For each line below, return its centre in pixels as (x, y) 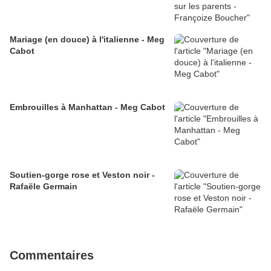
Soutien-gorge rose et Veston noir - (82, 175)
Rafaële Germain (44, 187)
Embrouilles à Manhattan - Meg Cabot (87, 107)
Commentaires (52, 256)
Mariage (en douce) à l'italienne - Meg (87, 40)
